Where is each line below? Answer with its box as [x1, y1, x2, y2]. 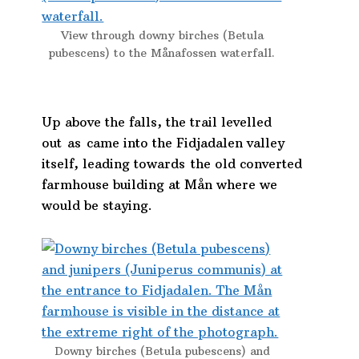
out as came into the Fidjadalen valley [42, 135, 285, 151]
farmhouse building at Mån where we [42, 176, 278, 193]
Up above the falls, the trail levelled [42, 114, 272, 131]
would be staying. [42, 197, 153, 214]
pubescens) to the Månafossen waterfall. [49, 46, 276, 61]
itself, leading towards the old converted [42, 155, 303, 172]
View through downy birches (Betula [60, 28, 264, 43]
